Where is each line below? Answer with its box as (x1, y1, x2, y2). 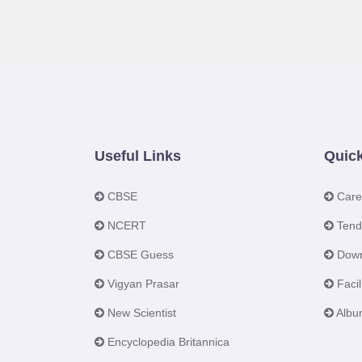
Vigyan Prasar (107, 277, 179, 290)
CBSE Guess (107, 248, 174, 261)
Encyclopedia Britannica (107, 335, 229, 348)
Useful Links (95, 148, 181, 164)
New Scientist (107, 306, 176, 319)
